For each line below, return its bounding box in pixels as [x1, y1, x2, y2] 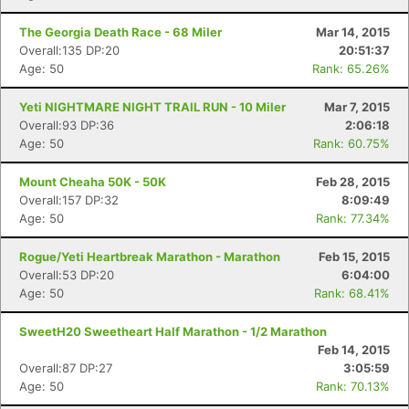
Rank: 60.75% [313, 136, 390, 151]
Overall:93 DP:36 [19, 118, 114, 132]
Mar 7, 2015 [324, 100, 390, 114]
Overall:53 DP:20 [19, 267, 114, 282]
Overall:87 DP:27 [19, 361, 112, 375]
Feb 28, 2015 [316, 174, 390, 189]
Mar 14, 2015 [316, 25, 390, 39]
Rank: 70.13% [316, 379, 390, 393]
